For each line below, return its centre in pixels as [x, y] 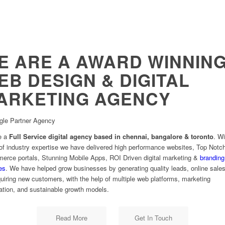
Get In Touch [153, 218]
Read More [71, 218]
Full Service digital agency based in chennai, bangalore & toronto [111, 137]
